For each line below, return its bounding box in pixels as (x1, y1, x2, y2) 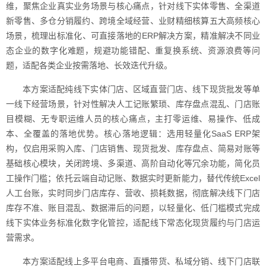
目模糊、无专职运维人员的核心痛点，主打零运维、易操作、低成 (6, 114, 260, 123)
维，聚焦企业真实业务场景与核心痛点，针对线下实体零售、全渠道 (6, 1, 260, 11)
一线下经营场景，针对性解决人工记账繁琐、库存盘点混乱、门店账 (6, 99, 260, 109)
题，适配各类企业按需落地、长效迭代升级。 (6, 61, 172, 70)
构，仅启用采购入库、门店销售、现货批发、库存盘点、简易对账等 (6, 144, 260, 153)
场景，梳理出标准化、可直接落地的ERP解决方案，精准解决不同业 (6, 31, 260, 40)
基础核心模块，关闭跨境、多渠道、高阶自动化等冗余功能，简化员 (6, 159, 260, 168)
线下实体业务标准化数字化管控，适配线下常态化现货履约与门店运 (6, 218, 260, 227)
